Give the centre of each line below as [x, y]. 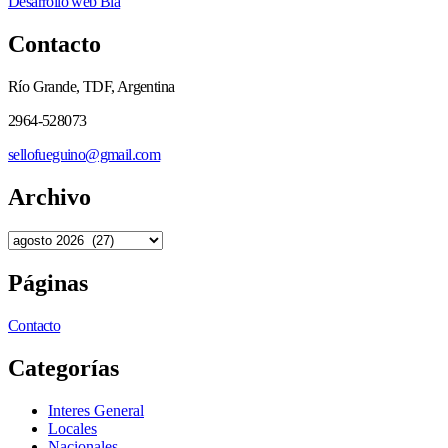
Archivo [49, 197]
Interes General [96, 410]
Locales [72, 428]
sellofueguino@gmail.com [84, 155]
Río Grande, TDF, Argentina [91, 87]
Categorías [63, 367]
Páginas [48, 282]
